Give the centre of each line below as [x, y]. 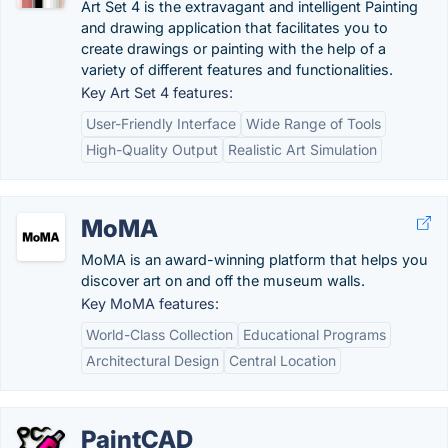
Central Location [282, 360]
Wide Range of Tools [313, 123]
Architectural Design [152, 360]
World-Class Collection [159, 334]
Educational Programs [314, 334]
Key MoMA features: [150, 303]
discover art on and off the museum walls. [223, 280]
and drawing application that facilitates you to [234, 27]
